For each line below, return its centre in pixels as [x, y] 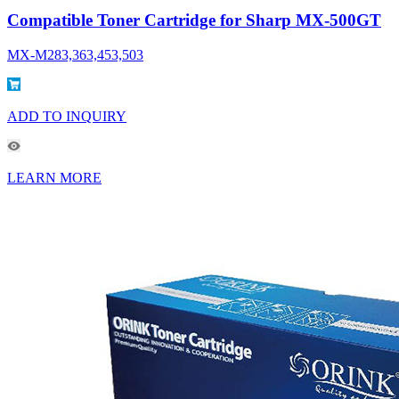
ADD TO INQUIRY [67, 116]
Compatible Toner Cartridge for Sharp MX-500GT [194, 20]
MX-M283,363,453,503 [75, 54]
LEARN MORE [54, 177]
